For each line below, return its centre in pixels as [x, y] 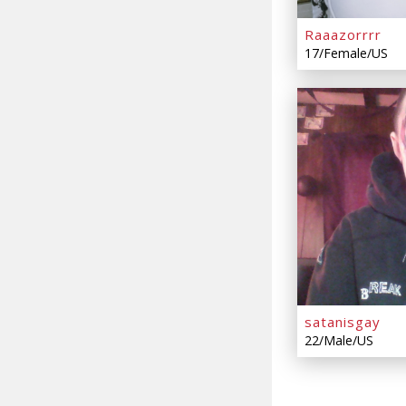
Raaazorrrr [343, 35]
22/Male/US [339, 341]
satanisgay [343, 322]
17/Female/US [346, 53]
